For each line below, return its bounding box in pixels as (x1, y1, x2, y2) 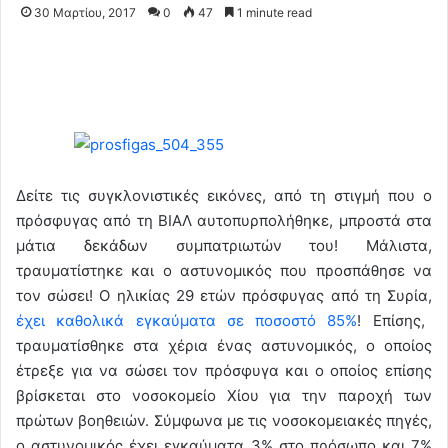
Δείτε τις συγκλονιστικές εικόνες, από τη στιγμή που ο (16, 185, 432, 205)
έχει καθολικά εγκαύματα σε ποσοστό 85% (16, 310, 358, 330)
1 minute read (234, 4, 312, 20)
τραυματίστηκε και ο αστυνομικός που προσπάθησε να (16, 260, 432, 280)
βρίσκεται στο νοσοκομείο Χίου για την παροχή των (16, 385, 432, 405)
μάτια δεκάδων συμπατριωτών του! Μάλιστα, (16, 235, 432, 255)
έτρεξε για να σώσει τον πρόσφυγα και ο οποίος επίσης (16, 360, 432, 380)
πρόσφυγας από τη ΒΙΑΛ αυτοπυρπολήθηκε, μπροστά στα (16, 210, 432, 230)
